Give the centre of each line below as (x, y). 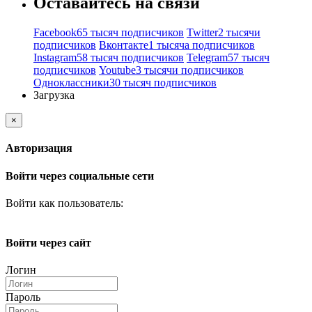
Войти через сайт (48, 243)
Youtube (117, 70)
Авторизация (39, 148)
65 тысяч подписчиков (130, 33)
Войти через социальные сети (80, 175)
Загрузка (54, 95)
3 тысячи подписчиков (190, 70)
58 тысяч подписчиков (130, 58)
